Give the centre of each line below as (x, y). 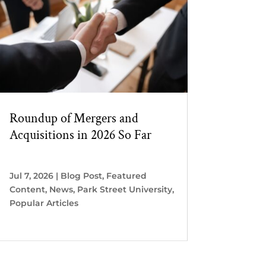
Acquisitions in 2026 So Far (80, 135)
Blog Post (81, 176)
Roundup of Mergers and (74, 119)
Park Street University (124, 190)
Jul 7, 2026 (31, 176)
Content (27, 190)
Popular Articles (44, 203)
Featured (126, 176)
